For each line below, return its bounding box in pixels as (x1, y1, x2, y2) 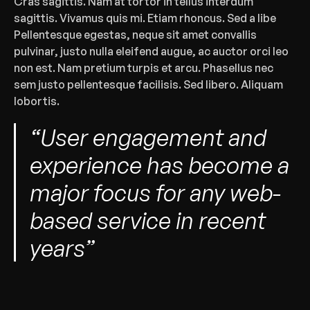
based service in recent (30, 206, 266, 235)
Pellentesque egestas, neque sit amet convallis (14, 28, 257, 42)
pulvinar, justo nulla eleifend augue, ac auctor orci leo (14, 44, 289, 58)
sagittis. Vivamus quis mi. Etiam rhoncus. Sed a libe (14, 11, 276, 25)
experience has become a (30, 150, 289, 179)
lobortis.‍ (14, 94, 60, 108)
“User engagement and (30, 122, 266, 152)
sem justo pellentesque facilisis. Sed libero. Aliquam (14, 77, 283, 91)
